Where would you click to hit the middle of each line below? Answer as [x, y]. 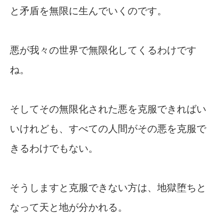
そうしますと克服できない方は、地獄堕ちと [108, 188]
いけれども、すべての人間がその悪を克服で [108, 129]
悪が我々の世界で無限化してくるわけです [103, 50]
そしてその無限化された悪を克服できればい [108, 109]
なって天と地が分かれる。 [69, 207]
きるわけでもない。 [54, 149]
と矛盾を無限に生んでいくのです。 [88, 11]
